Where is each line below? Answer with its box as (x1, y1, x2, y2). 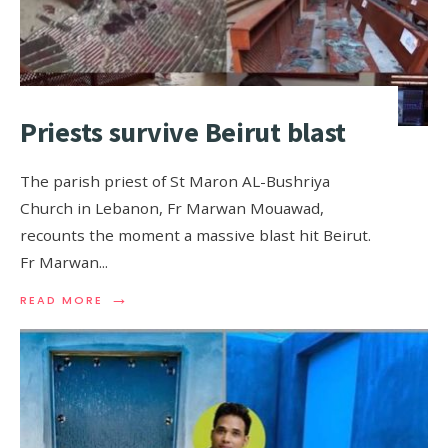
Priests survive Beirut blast (20, 114, 347, 151)
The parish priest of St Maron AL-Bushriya (20, 171, 330, 192)
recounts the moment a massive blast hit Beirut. (20, 225, 371, 246)
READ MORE (20, 292, 103, 309)
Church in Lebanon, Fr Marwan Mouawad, (20, 198, 324, 219)
